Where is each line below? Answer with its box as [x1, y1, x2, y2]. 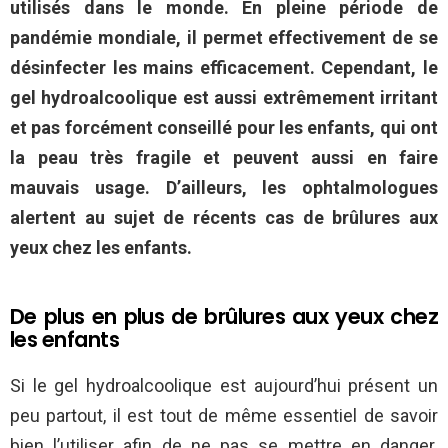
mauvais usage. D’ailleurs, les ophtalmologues [10, 177, 438, 199]
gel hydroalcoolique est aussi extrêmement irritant [10, 87, 438, 109]
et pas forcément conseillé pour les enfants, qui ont [10, 117, 438, 139]
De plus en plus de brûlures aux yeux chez [10, 302, 438, 332]
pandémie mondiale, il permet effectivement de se [10, 27, 438, 49]
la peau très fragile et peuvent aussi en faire [10, 147, 438, 169]
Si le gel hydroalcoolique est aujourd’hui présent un [10, 375, 438, 397]
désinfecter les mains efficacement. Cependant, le [10, 57, 438, 79]
